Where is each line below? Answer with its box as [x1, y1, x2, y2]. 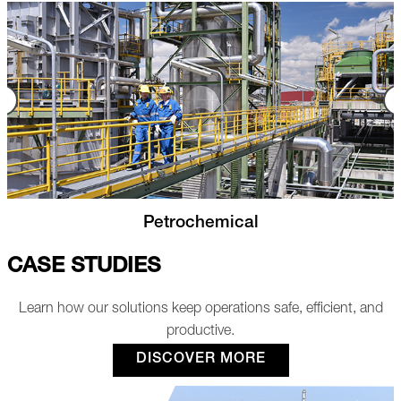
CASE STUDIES [7, 256, 161, 278]
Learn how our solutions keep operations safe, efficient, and [18, 302, 383, 317]
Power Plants [192, 214, 298, 232]
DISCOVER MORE [135, 352, 266, 367]
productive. [166, 324, 235, 339]
